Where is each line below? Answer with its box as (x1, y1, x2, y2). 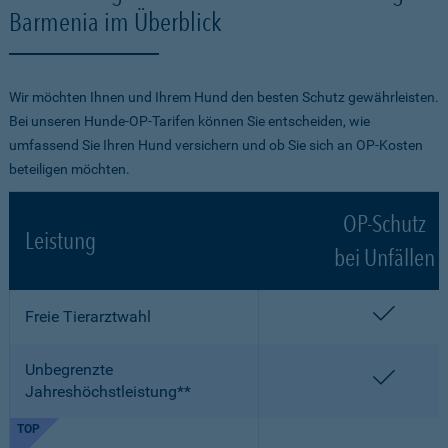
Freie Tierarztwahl (25, 307, 151, 326)
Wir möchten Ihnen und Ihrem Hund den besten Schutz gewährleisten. (9, 89, 439, 105)
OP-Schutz (342, 209, 426, 238)
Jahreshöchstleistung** (25, 382, 191, 401)
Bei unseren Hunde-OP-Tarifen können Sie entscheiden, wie (9, 113, 370, 129)
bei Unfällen (333, 243, 435, 272)
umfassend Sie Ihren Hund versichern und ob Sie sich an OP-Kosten (9, 137, 423, 153)
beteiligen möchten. (9, 161, 130, 177)
